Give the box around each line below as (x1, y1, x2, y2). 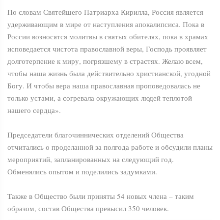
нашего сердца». (7, 105, 61, 115)
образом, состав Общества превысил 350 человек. (7, 203, 169, 214)
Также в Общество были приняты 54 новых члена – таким (7, 191, 194, 201)
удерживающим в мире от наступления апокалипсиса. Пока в (7, 19, 204, 29)
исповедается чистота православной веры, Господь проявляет (7, 44, 207, 54)
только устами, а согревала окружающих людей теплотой (7, 93, 192, 103)
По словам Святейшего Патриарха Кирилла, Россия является (7, 7, 203, 17)
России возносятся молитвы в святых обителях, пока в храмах (7, 31, 208, 42)
